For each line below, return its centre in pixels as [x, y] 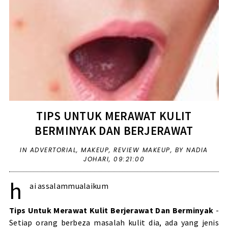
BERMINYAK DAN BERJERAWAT [114, 130]
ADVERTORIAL [53, 150]
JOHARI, [98, 159]
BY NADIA [191, 150]
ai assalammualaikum [69, 186]
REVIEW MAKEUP [142, 150]
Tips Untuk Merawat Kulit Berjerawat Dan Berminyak [112, 210]
